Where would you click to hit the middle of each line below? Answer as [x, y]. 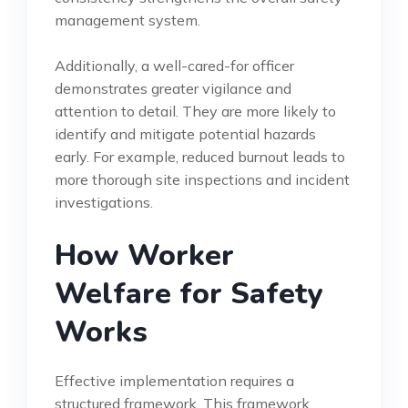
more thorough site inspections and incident [202, 179]
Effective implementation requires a [174, 380]
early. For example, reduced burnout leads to [200, 156]
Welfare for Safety [189, 293]
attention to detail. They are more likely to [195, 111]
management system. [127, 20]
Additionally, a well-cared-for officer [174, 65]
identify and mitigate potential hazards [185, 133]
